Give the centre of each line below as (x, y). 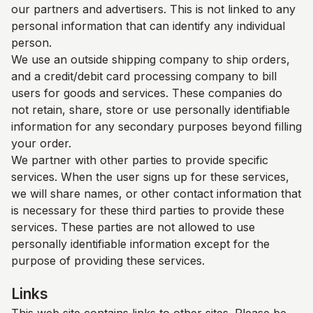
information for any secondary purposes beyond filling (156, 126)
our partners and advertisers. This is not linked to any (153, 9)
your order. (41, 143)
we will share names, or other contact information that (156, 194)
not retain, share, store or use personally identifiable (151, 110)
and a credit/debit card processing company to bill (144, 76)
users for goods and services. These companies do (147, 93)
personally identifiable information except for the (140, 244)
